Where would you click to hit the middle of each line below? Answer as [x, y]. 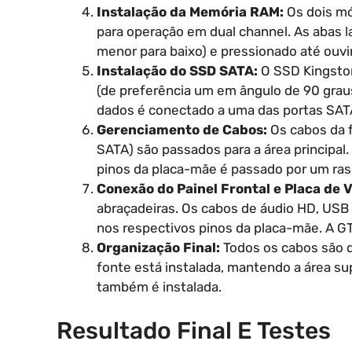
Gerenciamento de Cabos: [182, 129]
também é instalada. [159, 286]
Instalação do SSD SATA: [177, 70]
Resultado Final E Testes [194, 331]
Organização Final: [158, 247]
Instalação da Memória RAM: [190, 11]
